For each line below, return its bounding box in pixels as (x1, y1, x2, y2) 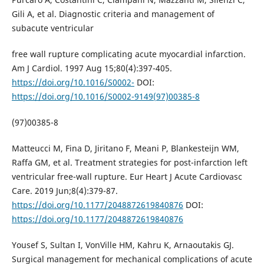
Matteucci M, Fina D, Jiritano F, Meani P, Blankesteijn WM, (11, 143, 239, 154)
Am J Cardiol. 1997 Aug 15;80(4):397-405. (11, 62, 172, 74)
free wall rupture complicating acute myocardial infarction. (11, 48, 246, 60)
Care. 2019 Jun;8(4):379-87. (11, 185, 118, 197)
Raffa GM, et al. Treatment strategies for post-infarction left (11, 157, 247, 169)
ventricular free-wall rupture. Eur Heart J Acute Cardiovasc (11, 171, 242, 183)
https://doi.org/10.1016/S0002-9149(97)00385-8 (11, 91, 200, 103)
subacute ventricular (11, 22, 94, 34)
